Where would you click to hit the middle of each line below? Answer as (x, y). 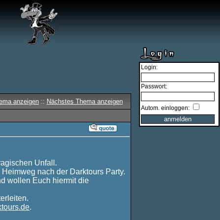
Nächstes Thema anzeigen (85, 101)
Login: (149, 67)
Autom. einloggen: (166, 108)
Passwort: (154, 86)
